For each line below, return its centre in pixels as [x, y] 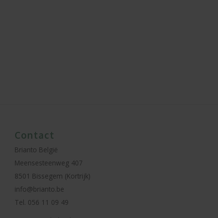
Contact [35, 135]
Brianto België [36, 150]
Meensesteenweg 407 [49, 163]
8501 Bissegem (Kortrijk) [53, 176]
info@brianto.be [39, 189]
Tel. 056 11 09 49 [42, 202]
